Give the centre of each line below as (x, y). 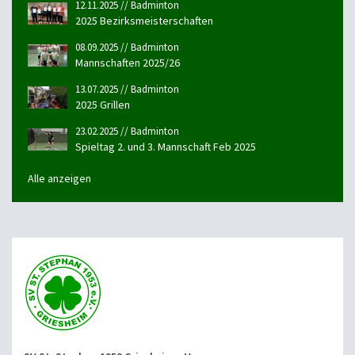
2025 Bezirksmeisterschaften (144, 21)
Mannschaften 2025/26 (128, 63)
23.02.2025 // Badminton (127, 132)
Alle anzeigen (59, 179)
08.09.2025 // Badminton (127, 48)
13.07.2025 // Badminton (127, 90)
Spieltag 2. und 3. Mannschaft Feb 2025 (166, 147)
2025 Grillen (103, 105)
